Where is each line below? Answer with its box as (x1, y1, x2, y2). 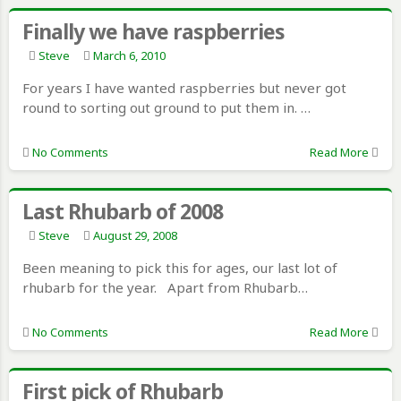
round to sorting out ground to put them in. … (22, 98, 311, 117)
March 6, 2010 (93, 47, 166, 64)
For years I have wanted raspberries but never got (22, 79, 346, 98)
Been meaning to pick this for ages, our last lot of (22, 259, 337, 277)
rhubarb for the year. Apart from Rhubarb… (22, 278, 308, 297)
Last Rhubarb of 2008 (22, 197, 223, 226)
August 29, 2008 (93, 227, 177, 244)
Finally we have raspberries (22, 17, 285, 47)
